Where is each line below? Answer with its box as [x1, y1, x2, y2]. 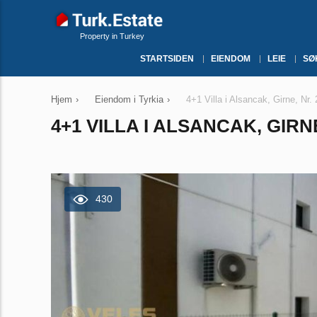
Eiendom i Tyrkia [95, 94, 163, 105]
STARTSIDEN [140, 54, 194, 64]
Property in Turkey [80, 32, 144, 40]
